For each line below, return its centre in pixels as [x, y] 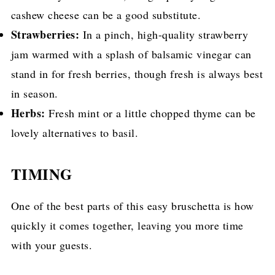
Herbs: [28, 113]
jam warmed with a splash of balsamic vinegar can [131, 54]
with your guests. [52, 245]
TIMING [41, 174]
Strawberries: [45, 35]
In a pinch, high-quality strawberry [164, 35]
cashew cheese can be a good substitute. [106, 15]
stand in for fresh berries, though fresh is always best [137, 74]
